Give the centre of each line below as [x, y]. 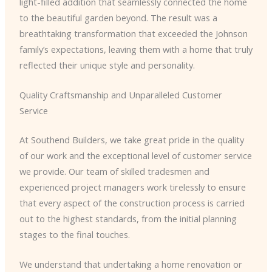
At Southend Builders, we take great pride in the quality [131, 139]
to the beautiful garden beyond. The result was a [118, 17]
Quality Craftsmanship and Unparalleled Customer [121, 95]
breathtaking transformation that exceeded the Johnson [133, 33]
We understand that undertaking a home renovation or [131, 264]
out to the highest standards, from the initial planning [128, 218]
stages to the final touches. [74, 234]
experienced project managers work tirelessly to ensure [132, 187]
